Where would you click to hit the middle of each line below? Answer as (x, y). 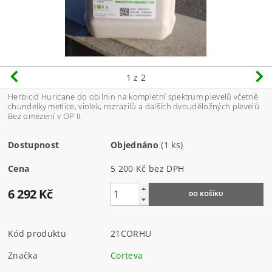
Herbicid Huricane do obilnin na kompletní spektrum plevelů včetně (133, 96)
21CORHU (131, 233)
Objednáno (134, 144)
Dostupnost (34, 144)
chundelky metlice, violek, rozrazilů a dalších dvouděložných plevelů (134, 106)
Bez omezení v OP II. (45, 116)
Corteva (127, 255)
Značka (23, 255)
